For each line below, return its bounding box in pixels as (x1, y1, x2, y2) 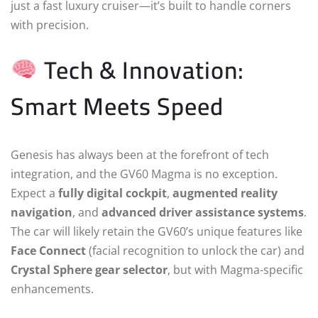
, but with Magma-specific (168, 261, 303, 278)
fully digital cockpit (58, 185, 167, 201)
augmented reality (172, 185, 278, 201)
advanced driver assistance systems (102, 204, 304, 220)
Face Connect (11, 242, 86, 258)
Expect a (11, 185, 58, 201)
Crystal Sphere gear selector (11, 261, 168, 278)
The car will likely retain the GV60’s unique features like (11, 223, 302, 239)
